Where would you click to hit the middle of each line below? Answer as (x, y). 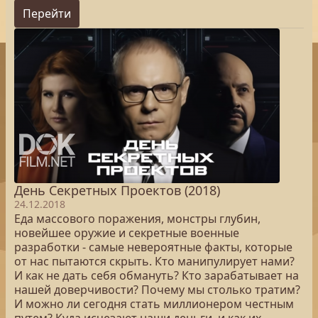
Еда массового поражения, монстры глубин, (137, 219)
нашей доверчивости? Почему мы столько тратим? (157, 290)
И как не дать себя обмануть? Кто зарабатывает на (157, 275)
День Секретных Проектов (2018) (117, 190)
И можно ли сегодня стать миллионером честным (154, 304)
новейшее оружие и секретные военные (127, 233)
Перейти (47, 13)
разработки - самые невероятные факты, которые (153, 247)
